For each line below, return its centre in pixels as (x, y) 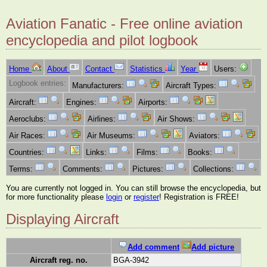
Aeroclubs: (29, 119)
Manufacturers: (99, 86)
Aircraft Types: (192, 86)
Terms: (22, 169)
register (146, 197)
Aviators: (206, 136)
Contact (100, 69)
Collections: (215, 169)
